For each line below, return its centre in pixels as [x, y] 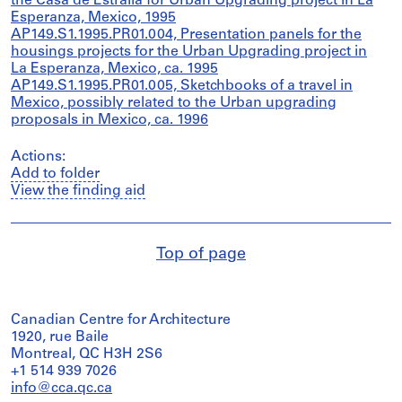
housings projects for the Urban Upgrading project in [189, 52]
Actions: [38, 157]
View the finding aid [78, 191]
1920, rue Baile [60, 337]
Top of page [201, 254]
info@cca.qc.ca [61, 389]
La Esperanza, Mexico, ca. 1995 [114, 69]
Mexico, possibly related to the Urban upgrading [174, 103]
